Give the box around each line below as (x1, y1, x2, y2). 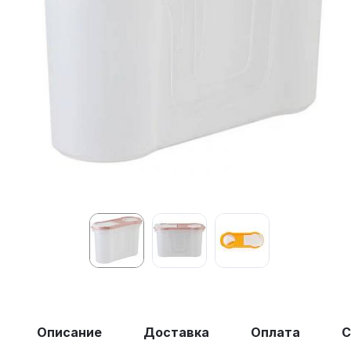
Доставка (143, 324, 209, 340)
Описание (37, 324, 102, 340)
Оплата (251, 324, 300, 340)
